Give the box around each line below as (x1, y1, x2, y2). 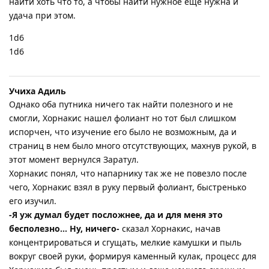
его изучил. (9, 195, 56, 207)
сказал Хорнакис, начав (119, 222, 220, 234)
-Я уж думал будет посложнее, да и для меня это (9, 208, 223, 220)
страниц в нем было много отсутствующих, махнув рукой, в (9, 139, 256, 151)
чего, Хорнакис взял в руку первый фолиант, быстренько (9, 181, 246, 193)
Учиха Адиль (9, 85, 66, 97)
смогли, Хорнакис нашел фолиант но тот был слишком (9, 112, 236, 124)
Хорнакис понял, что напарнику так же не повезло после (9, 167, 247, 179)
